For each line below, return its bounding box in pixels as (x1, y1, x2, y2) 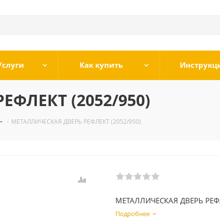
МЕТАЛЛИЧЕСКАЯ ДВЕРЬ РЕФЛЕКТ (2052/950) (11, 117, 141, 126)
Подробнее (115, 209, 150, 218)
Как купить (80, 60, 123, 70)
